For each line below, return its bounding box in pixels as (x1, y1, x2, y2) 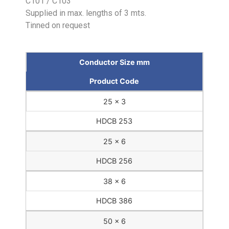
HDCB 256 (96, 156, 132, 166)
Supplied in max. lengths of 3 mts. (26, 8, 146, 18)
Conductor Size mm (79, 58, 150, 67)
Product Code (89, 77, 139, 86)
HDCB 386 (96, 196, 132, 205)
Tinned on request (26, 20, 90, 31)
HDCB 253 (96, 117, 132, 126)
